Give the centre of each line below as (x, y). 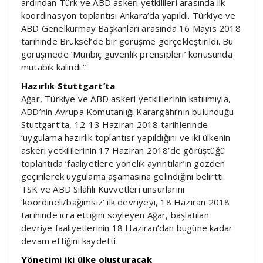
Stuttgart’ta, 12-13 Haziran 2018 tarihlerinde (115, 125)
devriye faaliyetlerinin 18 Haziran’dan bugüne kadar (127, 228)
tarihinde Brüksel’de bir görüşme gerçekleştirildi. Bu (127, 41)
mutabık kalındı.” (54, 67)
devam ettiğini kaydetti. (70, 241)
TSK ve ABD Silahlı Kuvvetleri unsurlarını (103, 189)
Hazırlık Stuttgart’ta (68, 86)
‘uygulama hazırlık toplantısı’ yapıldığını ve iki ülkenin (126, 138)
